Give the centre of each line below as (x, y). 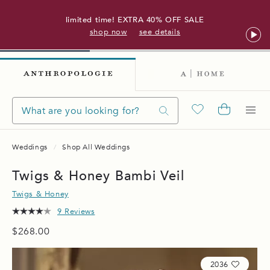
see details (160, 32)
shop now (108, 32)
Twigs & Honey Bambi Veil (98, 176)
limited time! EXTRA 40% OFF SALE (135, 20)
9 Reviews (76, 211)
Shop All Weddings (96, 147)
